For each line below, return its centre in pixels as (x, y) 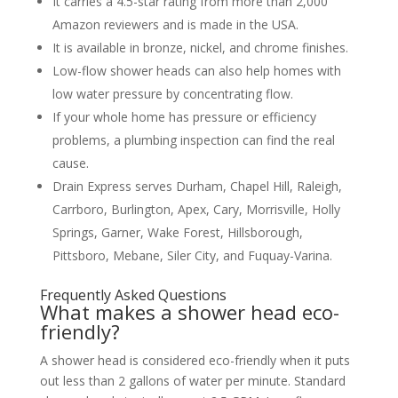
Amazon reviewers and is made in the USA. (175, 24)
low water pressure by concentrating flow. (172, 93)
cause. (70, 163)
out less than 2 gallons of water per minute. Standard (192, 380)
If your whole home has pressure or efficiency (184, 116)
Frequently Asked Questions (133, 295)
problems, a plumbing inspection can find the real (193, 139)
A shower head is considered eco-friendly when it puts (195, 360)
